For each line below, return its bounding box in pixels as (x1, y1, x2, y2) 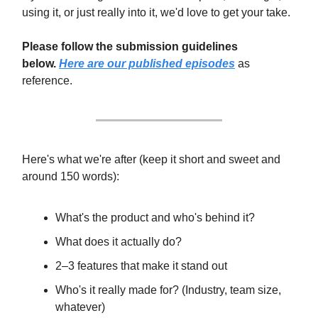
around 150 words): (22, 170, 119, 183)
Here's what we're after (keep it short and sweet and (22, 153, 280, 166)
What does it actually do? (55, 236, 182, 248)
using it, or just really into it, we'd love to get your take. (22, 6, 290, 19)
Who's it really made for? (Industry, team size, (55, 284, 281, 297)
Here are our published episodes (59, 57, 235, 70)
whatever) (55, 301, 105, 314)
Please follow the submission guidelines (22, 40, 238, 53)
